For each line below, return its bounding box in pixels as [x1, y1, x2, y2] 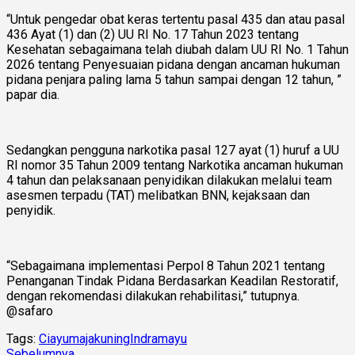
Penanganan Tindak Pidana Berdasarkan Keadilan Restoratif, [6, 273, 338, 288]
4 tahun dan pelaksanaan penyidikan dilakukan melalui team [6, 172, 332, 188]
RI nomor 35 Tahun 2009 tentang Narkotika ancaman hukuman [6, 157, 343, 173]
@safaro [6, 303, 53, 319]
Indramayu [130, 330, 187, 346]
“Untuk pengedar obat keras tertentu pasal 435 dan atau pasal [6, 11, 345, 27]
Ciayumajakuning [39, 330, 130, 346]
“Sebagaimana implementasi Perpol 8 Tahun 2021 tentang [6, 258, 325, 273]
